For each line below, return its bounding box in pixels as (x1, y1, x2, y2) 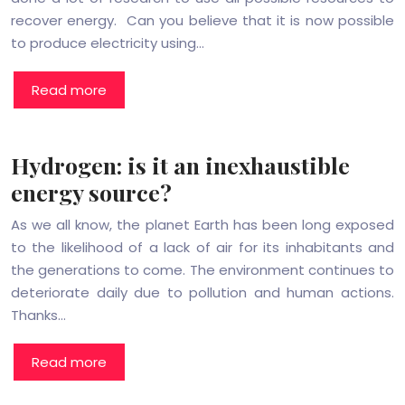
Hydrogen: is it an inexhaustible (11, 150, 350, 180)
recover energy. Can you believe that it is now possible (11, 11, 394, 30)
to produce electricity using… (11, 33, 204, 52)
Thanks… (11, 306, 66, 325)
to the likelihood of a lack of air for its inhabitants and (11, 238, 394, 257)
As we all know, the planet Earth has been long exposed (11, 215, 394, 234)
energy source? (11, 177, 172, 207)
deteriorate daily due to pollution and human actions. (11, 283, 394, 302)
